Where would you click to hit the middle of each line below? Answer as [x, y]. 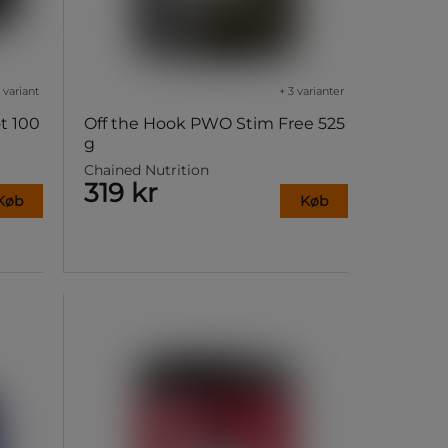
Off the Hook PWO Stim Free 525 [214, 124]
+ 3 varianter [311, 91]
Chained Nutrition [146, 170]
